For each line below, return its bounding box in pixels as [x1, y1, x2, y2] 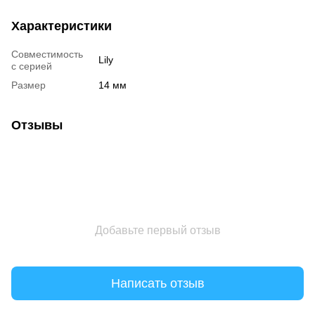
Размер [11, 79, 46, 91]
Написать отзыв [110, 276, 205, 290]
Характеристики [11, 19, 112, 34]
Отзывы [11, 118, 63, 133]
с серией [11, 60, 52, 72]
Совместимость [11, 49, 83, 60]
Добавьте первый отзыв [94, 224, 221, 237]
